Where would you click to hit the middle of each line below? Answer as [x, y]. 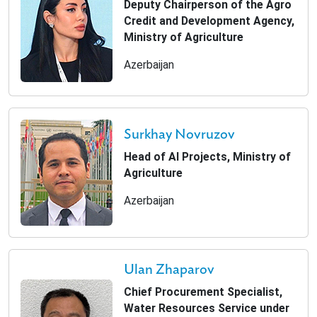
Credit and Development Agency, [209, 21]
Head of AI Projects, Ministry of [207, 156]
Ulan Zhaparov [169, 270]
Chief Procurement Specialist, [203, 292]
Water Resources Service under [207, 308]
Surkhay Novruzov [179, 134]
